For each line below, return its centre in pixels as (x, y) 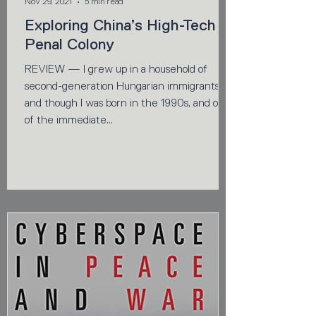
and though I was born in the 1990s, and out (126, 103)
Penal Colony (69, 44)
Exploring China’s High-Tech (120, 25)
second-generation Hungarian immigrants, (123, 86)
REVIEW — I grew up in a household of (116, 69)
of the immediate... (69, 120)
